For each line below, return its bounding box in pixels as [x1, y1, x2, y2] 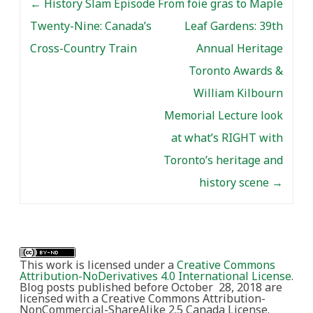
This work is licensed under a [20, 256, 177, 272]
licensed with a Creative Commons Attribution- [20, 290, 265, 306]
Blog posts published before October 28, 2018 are [20, 279, 282, 295]
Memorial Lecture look [164, 107, 283, 123]
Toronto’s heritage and [163, 152, 283, 168]
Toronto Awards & [189, 62, 283, 78]
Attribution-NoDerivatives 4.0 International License [20, 268, 291, 284]
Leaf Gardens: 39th [184, 17, 283, 34]
